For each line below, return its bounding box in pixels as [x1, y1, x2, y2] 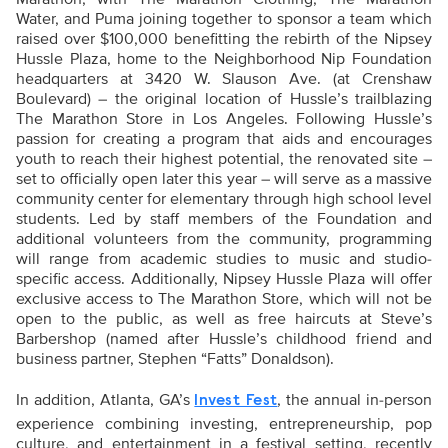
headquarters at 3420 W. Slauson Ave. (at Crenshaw [16, 69, 432, 90]
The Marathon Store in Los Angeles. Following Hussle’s [16, 109, 432, 130]
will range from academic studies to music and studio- [16, 249, 432, 270]
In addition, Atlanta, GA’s [16, 390, 195, 411]
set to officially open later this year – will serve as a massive [16, 169, 432, 190]
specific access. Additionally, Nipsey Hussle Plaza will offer [16, 269, 432, 290]
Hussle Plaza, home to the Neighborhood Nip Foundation [16, 49, 432, 70]
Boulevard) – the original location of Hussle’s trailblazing [16, 89, 432, 110]
